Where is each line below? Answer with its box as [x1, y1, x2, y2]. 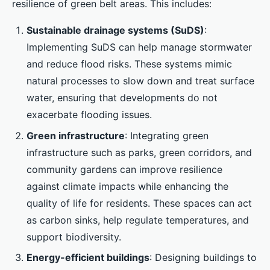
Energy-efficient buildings [27, 251, 149, 263]
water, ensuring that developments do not [27, 92, 218, 104]
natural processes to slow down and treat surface [27, 75, 254, 87]
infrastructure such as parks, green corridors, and [27, 146, 252, 159]
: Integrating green [125, 129, 209, 142]
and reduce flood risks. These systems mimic [27, 58, 232, 71]
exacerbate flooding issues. [27, 108, 152, 121]
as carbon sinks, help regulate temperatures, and [27, 213, 249, 226]
